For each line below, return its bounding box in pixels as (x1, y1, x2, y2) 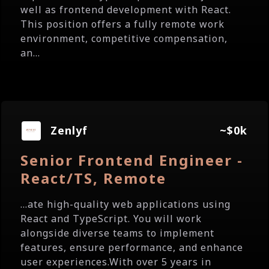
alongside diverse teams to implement (20, 226, 214, 240)
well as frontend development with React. (20, 3, 231, 16)
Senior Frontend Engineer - (20, 150, 243, 170)
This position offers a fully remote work (20, 17, 225, 31)
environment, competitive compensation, (20, 32, 228, 45)
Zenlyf (50, 123, 88, 138)
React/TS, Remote (20, 168, 166, 188)
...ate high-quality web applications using (20, 198, 231, 211)
